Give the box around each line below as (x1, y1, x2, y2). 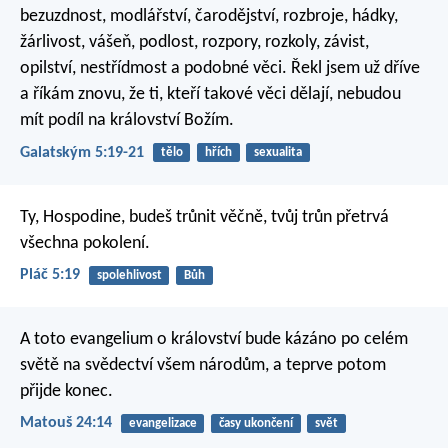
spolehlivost (96, 268, 162, 282)
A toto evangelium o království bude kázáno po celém (20, 330, 408, 350)
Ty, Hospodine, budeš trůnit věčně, (20, 207, 267, 227)
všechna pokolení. (20, 233, 150, 253)
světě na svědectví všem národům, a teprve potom (20, 356, 386, 376)
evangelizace (128, 417, 197, 431)
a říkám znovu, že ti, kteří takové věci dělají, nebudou (20, 85, 401, 105)
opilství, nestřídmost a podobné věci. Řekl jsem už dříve (20, 59, 420, 79)
